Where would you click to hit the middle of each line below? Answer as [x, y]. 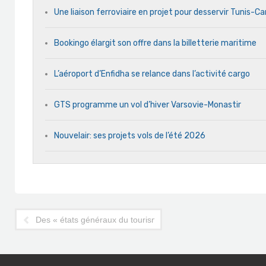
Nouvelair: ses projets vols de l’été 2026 [130, 136]
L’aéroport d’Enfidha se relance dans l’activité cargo [152, 74]
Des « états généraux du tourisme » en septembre [130, 220]
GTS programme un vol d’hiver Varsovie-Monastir [148, 105]
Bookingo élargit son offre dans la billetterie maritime [155, 43]
